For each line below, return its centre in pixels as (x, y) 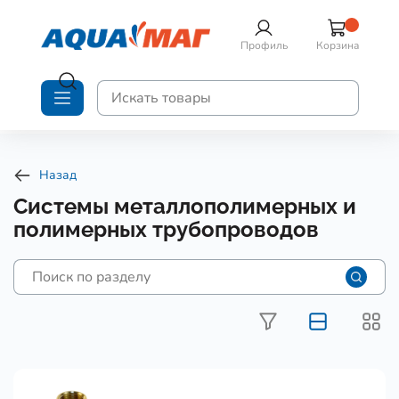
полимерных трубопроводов (166, 229)
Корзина (337, 45)
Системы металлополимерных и (185, 206)
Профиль (264, 45)
